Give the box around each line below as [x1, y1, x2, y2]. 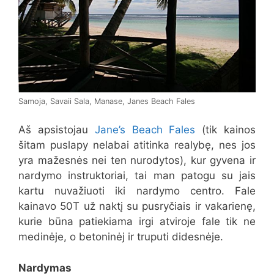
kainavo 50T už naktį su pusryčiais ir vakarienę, [18, 200, 256, 213]
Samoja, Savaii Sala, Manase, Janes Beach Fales [18, 96, 195, 106]
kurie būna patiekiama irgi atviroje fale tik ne [18, 215, 256, 228]
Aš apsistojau [18, 124, 95, 136]
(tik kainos [195, 124, 256, 136]
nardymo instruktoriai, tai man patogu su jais [18, 169, 256, 182]
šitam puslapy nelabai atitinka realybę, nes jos [18, 139, 256, 152]
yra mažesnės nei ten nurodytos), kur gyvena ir [18, 154, 256, 167]
